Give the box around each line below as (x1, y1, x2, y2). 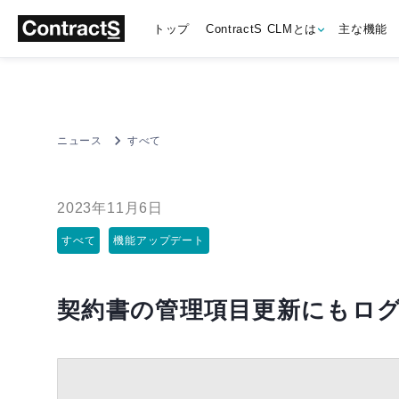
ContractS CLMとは (206, 21, 317, 36)
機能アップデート (113, 233, 205, 247)
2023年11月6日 (57, 200, 163, 216)
